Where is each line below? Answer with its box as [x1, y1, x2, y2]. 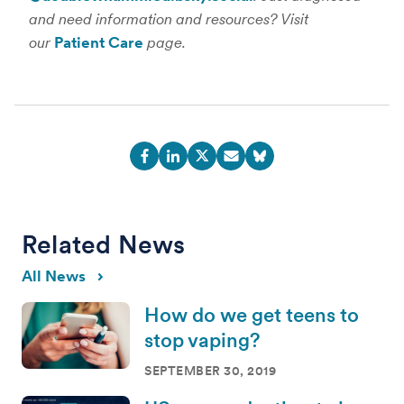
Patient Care [54, 33, 143, 51]
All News [22, 267, 86, 285]
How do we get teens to [144, 303, 359, 326]
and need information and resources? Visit [29, 10, 308, 28]
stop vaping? [144, 328, 260, 352]
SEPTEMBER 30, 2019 [144, 363, 276, 378]
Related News [22, 229, 186, 260]
